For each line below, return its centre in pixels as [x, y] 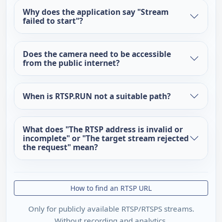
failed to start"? [53, 21]
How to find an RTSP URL [111, 188]
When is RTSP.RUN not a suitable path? [96, 96]
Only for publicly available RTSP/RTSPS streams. [111, 208]
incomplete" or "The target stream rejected [106, 139]
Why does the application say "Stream [95, 12]
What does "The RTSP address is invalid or [103, 130]
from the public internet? [71, 63]
